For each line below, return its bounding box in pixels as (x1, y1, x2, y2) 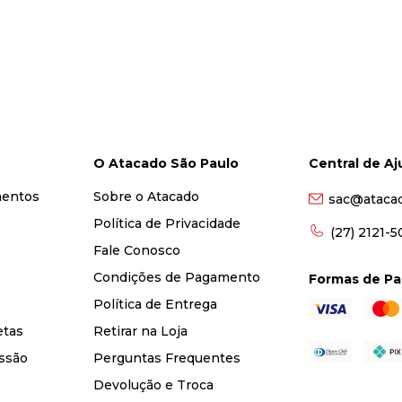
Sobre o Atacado (92, 188, 199, 205)
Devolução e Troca (92, 377, 214, 393)
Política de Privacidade (92, 215, 240, 232)
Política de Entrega (92, 296, 217, 312)
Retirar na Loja (92, 323, 188, 339)
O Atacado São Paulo (92, 155, 239, 171)
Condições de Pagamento (92, 269, 260, 285)
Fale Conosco (92, 242, 180, 258)
